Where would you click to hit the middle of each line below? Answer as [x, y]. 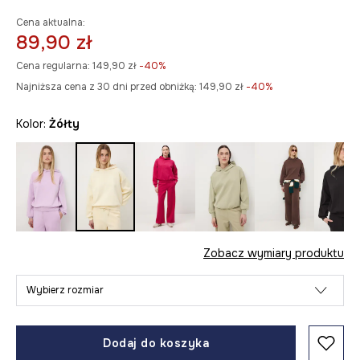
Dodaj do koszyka [156, 344]
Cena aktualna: [51, 22]
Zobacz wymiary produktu [274, 254]
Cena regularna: [53, 66]
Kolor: [33, 124]
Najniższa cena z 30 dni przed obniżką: [106, 87]
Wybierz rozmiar [65, 290]
